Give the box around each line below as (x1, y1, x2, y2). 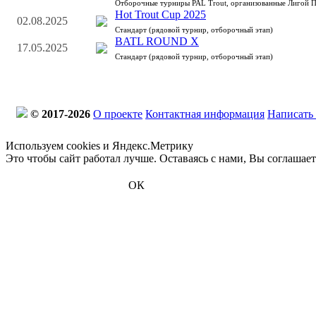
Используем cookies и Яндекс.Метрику (6, 140, 193, 152)
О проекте (93, 108, 142, 120)
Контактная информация (145, 108, 265, 120)
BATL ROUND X (115, 35, 199, 48)
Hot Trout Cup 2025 (115, 8, 206, 21)
